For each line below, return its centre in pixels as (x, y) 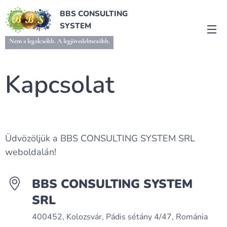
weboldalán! (31, 152)
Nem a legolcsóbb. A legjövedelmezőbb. (59, 41)
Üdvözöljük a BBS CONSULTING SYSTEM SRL (100, 138)
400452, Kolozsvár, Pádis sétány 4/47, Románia (120, 217)
